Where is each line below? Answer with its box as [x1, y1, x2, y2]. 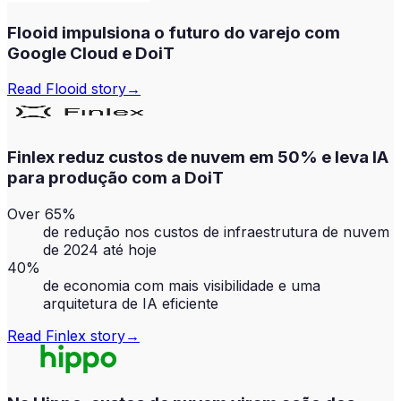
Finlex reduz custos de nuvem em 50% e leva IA [7, 146, 388, 167]
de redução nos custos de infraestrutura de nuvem [43, 222, 389, 241]
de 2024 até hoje [43, 240, 157, 259]
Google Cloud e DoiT [7, 42, 175, 64]
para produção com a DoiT [7, 166, 224, 188]
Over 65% [7, 204, 76, 223]
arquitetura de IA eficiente [43, 294, 218, 312]
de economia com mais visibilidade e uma [43, 276, 320, 294]
